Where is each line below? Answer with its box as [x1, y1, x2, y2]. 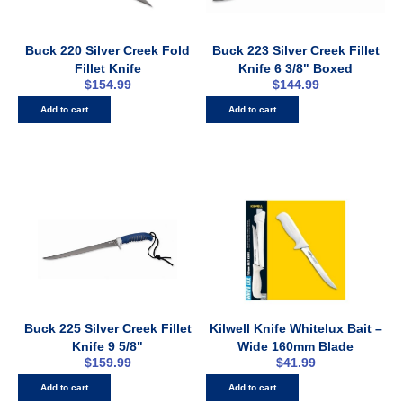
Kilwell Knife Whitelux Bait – [209, 321, 382, 336]
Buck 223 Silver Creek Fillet [211, 43, 380, 58]
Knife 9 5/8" [72, 339, 143, 354]
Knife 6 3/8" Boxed [238, 61, 353, 76]
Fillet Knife [74, 61, 141, 76]
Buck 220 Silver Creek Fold [25, 43, 190, 58]
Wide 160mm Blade [237, 339, 354, 354]
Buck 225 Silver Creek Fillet [23, 321, 192, 336]
